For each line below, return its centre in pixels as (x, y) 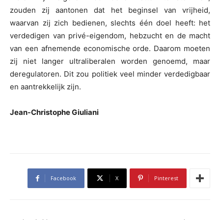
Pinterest (166, 178)
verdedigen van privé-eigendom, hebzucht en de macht (110, 36)
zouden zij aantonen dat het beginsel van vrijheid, (110, 10)
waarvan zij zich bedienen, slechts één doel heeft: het (110, 23)
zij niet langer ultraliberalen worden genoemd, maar (110, 61)
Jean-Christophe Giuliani (54, 112)
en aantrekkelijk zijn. (45, 87)
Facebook (63, 178)
